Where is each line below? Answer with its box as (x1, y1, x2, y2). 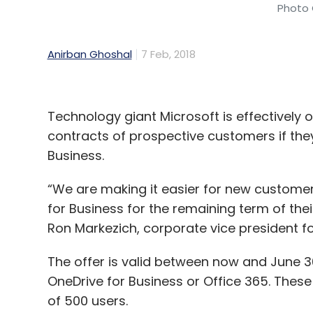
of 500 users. (47, 292, 128, 310)
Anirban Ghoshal (47, 47, 132, 62)
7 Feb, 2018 (140, 47, 196, 62)
